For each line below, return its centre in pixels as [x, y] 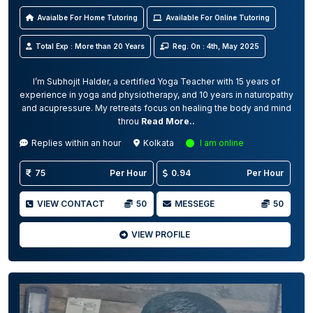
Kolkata [158, 143]
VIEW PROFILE [161, 234]
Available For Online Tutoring [218, 17]
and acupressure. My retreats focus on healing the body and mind [156, 108]
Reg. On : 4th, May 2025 [216, 46]
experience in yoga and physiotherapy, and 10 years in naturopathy [156, 95]
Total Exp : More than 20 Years [90, 46]
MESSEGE [194, 204]
